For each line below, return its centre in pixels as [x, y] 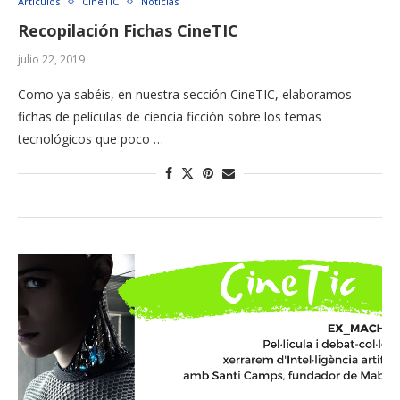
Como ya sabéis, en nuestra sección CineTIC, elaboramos [185, 95]
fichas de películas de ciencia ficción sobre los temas [170, 117]
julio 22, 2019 [51, 60]
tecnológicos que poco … [91, 139]
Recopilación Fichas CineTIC [128, 31]
